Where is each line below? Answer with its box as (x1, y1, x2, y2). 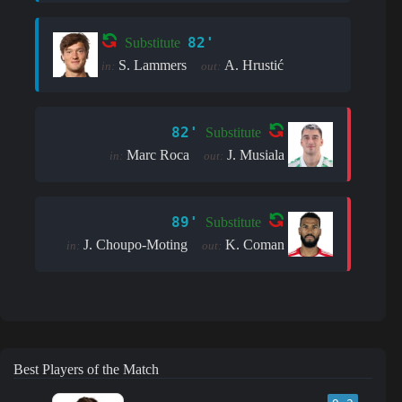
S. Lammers (118, 57, 187, 73)
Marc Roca (127, 146, 190, 162)
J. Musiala (227, 146, 285, 162)
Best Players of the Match (13, 361, 159, 377)
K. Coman (225, 236, 285, 252)
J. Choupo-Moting (83, 236, 188, 252)
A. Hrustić (224, 57, 284, 73)
